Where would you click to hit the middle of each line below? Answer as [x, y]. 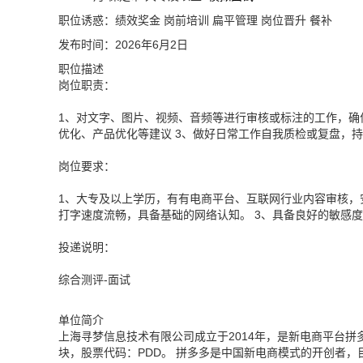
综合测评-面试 [94, 280]
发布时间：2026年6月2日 [123, 45]
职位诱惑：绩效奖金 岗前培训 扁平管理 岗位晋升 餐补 [195, 20]
